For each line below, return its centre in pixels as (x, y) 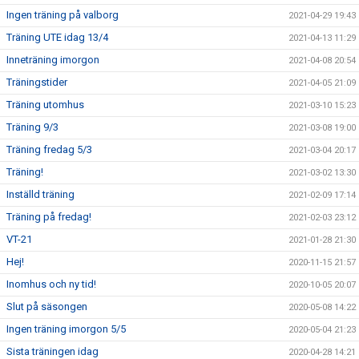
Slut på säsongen (47, 307)
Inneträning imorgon (53, 60)
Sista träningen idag (52, 351)
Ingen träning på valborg (63, 15)
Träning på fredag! (49, 217)
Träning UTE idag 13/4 (57, 37)
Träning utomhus (45, 105)
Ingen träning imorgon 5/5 (66, 329)
